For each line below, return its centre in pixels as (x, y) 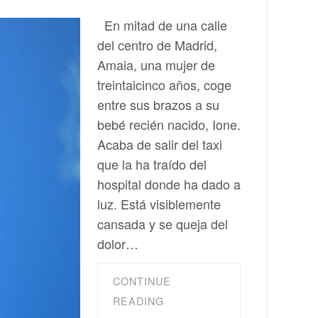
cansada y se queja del (163, 224)
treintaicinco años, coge (164, 84)
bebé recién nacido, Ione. (169, 124)
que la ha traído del (152, 164)
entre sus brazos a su (158, 104)
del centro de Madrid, (157, 45)
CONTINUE (142, 281)
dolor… (118, 243)
